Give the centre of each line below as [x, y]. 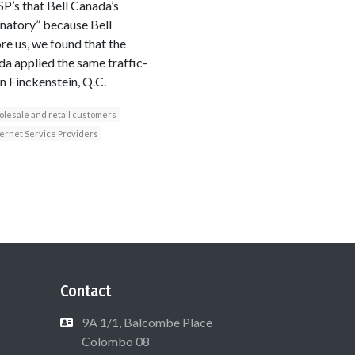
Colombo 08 [115, 341]
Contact [86, 290]
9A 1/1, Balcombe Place [147, 322]
